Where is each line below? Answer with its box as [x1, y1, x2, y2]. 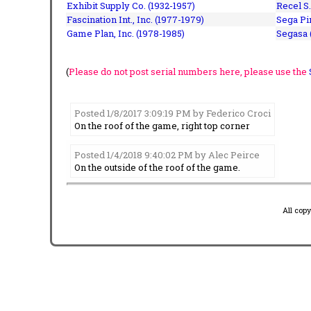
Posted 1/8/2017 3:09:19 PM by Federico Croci [74, 106, 271, 119]
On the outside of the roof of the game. [74, 160, 240, 174]
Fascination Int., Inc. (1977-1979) [67, 12, 204, 26]
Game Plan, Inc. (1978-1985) [67, 26, 185, 40]
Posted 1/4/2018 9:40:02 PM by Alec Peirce [74, 148, 260, 161]
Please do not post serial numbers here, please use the [69, 65, 309, 78]
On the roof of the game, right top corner [74, 119, 250, 132]
